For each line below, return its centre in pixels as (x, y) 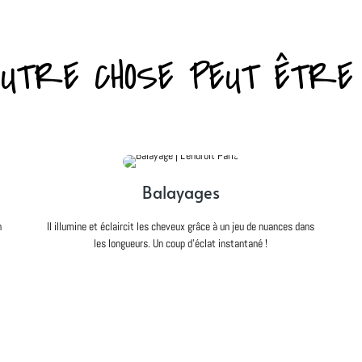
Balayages (181, 192)
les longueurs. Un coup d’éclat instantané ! (181, 243)
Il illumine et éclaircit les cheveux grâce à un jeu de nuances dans (181, 226)
